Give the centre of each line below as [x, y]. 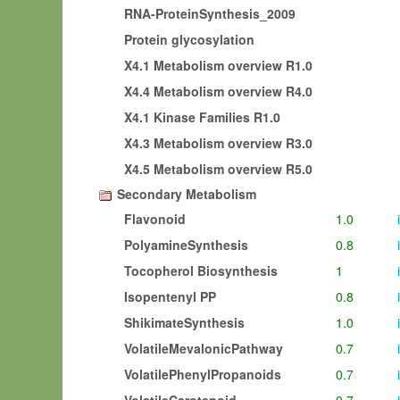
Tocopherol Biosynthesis [201, 271]
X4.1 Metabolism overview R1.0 [218, 65]
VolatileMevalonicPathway [204, 348]
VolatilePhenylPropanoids [203, 374]
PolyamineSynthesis [186, 245]
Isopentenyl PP [170, 296]
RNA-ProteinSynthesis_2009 [210, 13]
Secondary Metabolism [187, 194]
